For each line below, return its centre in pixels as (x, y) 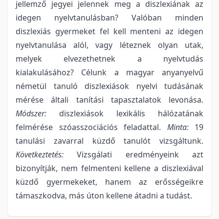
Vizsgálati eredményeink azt (133, 154)
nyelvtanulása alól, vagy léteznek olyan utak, (109, 45)
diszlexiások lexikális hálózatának (131, 113)
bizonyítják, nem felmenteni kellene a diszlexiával (109, 168)
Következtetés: (40, 154)
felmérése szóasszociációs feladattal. (91, 127)
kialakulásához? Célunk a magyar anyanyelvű (109, 72)
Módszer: (37, 113)
